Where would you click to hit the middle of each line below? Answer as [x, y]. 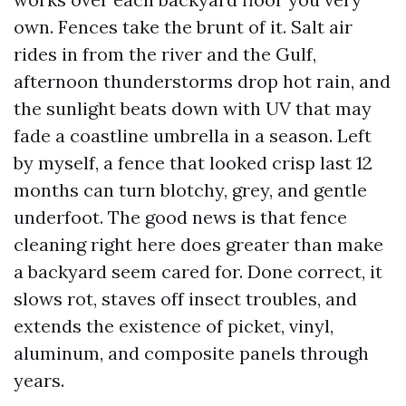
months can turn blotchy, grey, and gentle [190, 190]
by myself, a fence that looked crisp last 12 [193, 163]
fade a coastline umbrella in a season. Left [193, 135]
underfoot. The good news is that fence [180, 217]
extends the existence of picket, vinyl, [174, 326]
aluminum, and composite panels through [191, 353]
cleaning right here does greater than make [198, 244]
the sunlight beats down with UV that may [193, 108]
